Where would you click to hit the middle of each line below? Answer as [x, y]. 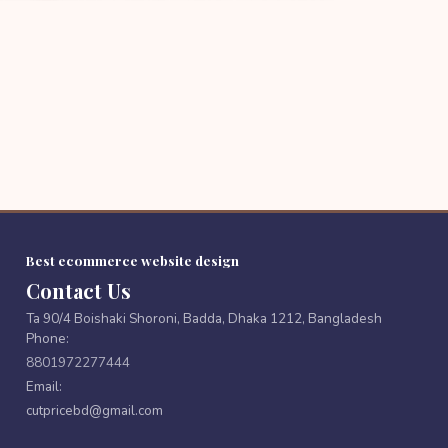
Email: [43, 386]
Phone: [47, 338]
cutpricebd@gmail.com [94, 410]
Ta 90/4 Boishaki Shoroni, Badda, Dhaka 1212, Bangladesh [203, 318]
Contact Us [78, 290]
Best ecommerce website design [132, 259]
